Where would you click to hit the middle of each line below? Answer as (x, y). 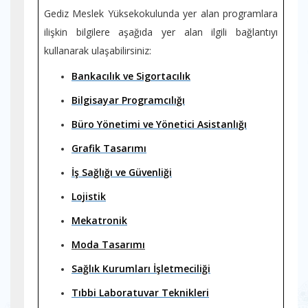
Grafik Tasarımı (109, 148)
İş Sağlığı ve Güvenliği (122, 172)
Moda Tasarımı (108, 244)
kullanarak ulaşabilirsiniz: (98, 51)
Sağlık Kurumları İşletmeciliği (141, 268)
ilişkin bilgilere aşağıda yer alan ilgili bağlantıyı (161, 32)
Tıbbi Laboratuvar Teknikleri (140, 293)
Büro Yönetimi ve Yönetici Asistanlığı (159, 124)
